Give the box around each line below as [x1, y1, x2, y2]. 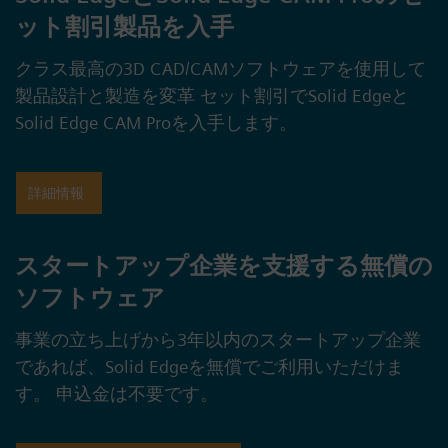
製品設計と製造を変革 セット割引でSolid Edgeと [15, 85, 409, 107]
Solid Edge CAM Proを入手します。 [15, 112, 297, 134]
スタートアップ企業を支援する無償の [15, 250, 433, 280]
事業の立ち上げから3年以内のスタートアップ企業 [15, 328, 421, 350]
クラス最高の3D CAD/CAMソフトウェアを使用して [15, 58, 426, 80]
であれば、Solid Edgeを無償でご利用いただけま [15, 355, 404, 377]
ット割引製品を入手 [15, 12, 234, 42]
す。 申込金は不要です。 [15, 382, 218, 404]
